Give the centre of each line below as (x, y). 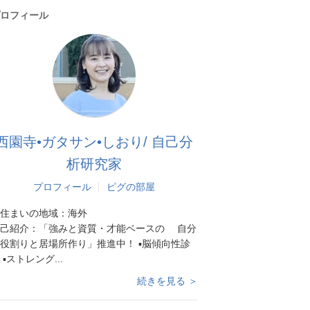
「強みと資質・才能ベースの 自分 (118, 228)
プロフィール (62, 187)
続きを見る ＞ (167, 281)
